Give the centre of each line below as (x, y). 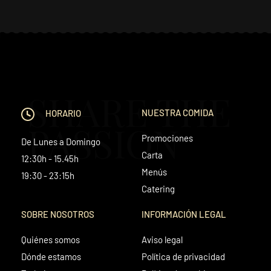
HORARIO (62, 113)
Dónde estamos (51, 256)
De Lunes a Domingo (61, 141)
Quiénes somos (51, 239)
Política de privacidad (183, 256)
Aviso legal (162, 239)
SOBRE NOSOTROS (58, 214)
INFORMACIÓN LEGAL (184, 214)
